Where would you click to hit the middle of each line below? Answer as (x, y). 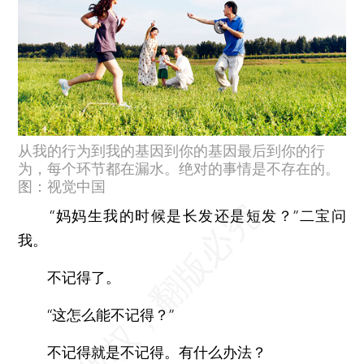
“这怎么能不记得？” (96, 314)
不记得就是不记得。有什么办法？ (143, 352)
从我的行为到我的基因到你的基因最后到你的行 (172, 150)
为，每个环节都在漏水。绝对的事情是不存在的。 (179, 168)
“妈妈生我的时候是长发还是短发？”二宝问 (182, 215)
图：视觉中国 (62, 186)
